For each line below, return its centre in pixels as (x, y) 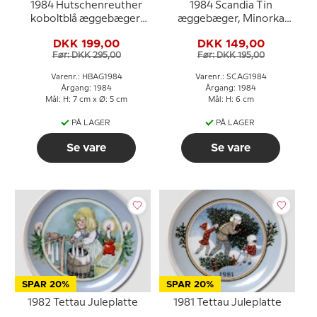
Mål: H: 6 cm (231, 99)
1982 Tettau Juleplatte (83, 302)
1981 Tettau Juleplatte (227, 302)
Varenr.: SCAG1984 (231, 77)
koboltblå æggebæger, (86, 19)
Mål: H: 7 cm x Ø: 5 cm (86, 99)
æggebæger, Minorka (231, 19)
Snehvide (86, 32)
